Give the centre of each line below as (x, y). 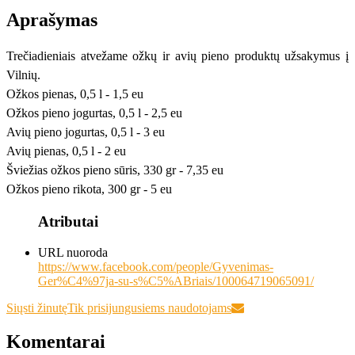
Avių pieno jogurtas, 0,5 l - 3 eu (86, 132)
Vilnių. (23, 74)
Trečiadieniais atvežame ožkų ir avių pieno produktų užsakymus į (177, 55)
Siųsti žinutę (37, 307)
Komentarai (56, 341)
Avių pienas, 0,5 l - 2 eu (66, 151)
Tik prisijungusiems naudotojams (149, 307)
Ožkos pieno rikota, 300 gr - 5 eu (89, 189)
